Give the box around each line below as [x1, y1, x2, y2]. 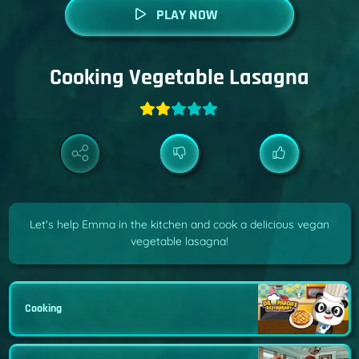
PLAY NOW [155, 6, 218, 24]
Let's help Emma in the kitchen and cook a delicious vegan [30, 217, 329, 232]
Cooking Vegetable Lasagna [50, 63, 309, 92]
